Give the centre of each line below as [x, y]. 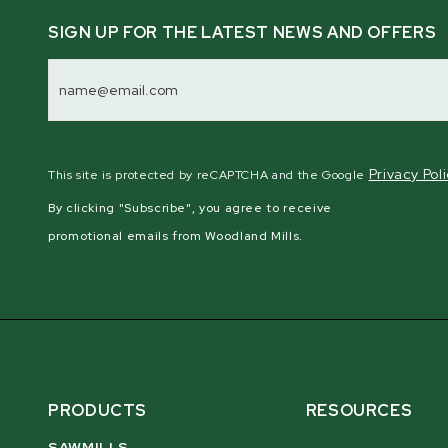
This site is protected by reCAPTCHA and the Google [208, 175]
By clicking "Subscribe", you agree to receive [190, 208]
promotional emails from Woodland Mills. [175, 236]
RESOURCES [359, 410]
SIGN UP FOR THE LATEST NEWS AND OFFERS [242, 33]
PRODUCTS [98, 410]
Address [84, 83]
